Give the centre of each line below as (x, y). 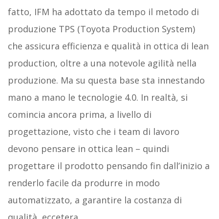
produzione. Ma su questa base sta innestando (106, 80)
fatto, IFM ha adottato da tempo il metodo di (103, 11)
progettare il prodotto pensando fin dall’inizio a (109, 165)
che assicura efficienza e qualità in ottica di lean (108, 46)
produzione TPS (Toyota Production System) (101, 29)
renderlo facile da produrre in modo (84, 183)
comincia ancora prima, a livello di (79, 114)
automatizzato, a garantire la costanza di (95, 200)
